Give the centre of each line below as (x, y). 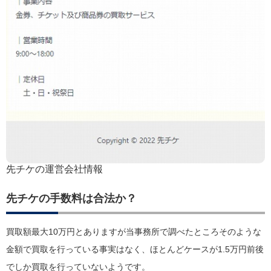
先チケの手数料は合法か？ (71, 199)
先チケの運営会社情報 (54, 169)
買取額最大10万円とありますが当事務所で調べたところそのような (134, 232)
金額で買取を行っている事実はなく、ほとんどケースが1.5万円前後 (135, 250)
